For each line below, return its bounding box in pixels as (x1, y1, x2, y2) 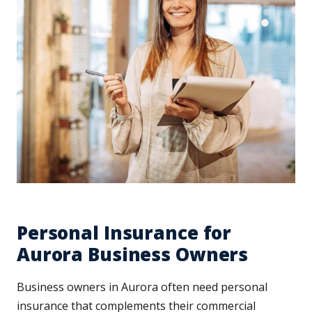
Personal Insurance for (17, 219, 232, 245)
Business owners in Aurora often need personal (17, 279, 267, 295)
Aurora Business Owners (17, 241, 249, 267)
